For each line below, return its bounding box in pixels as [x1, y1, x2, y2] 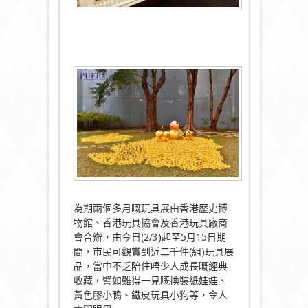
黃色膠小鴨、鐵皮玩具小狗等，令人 [73, 289, 228, 301]
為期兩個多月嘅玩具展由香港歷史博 [73, 203, 228, 214]
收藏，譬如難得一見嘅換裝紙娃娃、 [73, 275, 228, 287]
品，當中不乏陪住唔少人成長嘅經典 [73, 261, 228, 272]
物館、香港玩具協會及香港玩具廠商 [73, 217, 228, 229]
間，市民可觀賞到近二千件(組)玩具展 [73, 246, 234, 258]
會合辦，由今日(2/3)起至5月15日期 [73, 232, 226, 243]
